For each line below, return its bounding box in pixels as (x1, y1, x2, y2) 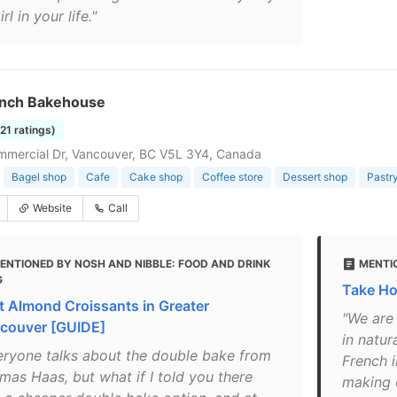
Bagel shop (12, 170, 66, 183)
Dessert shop (283, 170, 347, 183)
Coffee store (202, 170, 263, 183)
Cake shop (129, 170, 183, 183)
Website (33, 201, 72, 214)
